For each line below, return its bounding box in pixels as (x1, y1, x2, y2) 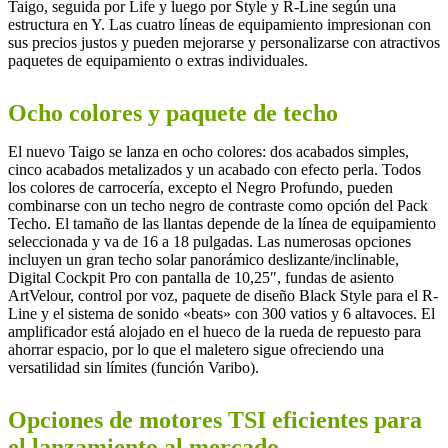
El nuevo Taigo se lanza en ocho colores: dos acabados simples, (8, 142, 409, 160)
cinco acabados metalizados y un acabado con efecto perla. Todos (8, 160, 421, 178)
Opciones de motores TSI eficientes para (8, 406, 422, 433)
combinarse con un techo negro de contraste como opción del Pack (8, 196, 428, 214)
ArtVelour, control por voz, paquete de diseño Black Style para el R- (8, 286, 438, 304)
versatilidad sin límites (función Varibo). (8, 358, 259, 376)
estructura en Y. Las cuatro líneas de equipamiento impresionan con (8, 15, 431, 33)
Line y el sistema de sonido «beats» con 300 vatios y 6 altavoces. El (8, 304, 435, 322)
